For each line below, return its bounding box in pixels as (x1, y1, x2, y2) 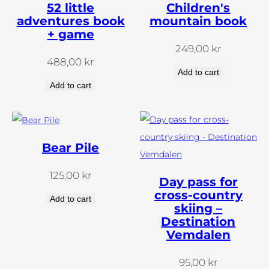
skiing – (174, 201, 223, 216)
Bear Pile (42, 140, 100, 155)
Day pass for (159, 174, 238, 189)
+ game (47, 27, 94, 42)
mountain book (150, 14, 247, 29)
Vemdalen (166, 227, 231, 242)
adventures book (16, 14, 125, 29)
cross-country (154, 187, 243, 202)
